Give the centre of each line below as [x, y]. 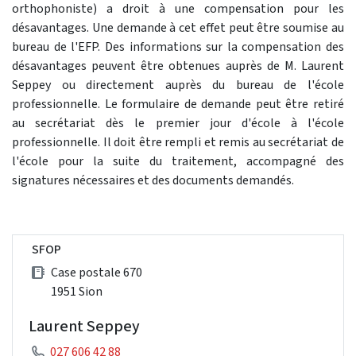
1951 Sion [77, 292]
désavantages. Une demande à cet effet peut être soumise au [178, 28]
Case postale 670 [97, 273]
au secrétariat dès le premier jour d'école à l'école [178, 123]
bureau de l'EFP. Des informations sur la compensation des [178, 47]
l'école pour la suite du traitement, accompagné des [178, 161]
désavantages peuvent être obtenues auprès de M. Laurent [178, 66]
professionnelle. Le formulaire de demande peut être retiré [178, 104]
